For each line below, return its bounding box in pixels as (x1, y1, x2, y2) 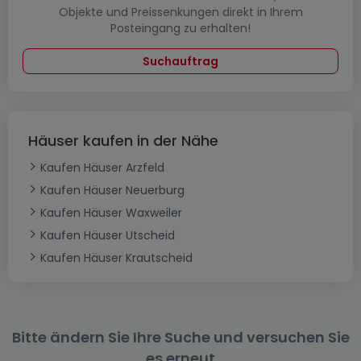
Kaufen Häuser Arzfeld (40, 160, 164, 176)
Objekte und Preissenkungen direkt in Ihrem (58, 4, 303, 20)
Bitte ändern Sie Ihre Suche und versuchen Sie (11, 327, 350, 347)
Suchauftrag (143, 53, 218, 69)
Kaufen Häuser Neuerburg (40, 182, 185, 198)
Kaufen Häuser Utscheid (40, 227, 175, 243)
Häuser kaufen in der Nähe (28, 131, 218, 151)
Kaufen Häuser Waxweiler (40, 205, 182, 221)
